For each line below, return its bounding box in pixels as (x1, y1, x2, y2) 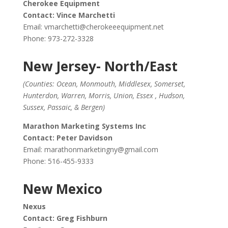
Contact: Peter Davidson (22, 133, 112, 142)
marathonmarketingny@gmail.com (44, 145, 158, 154)
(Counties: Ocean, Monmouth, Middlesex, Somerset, (22, 79, 185, 89)
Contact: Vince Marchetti (22, 10, 115, 20)
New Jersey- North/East (22, 57, 178, 75)
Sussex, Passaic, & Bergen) (22, 102, 105, 112)
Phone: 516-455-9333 (22, 156, 94, 166)
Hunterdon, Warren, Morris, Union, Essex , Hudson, (22, 91, 185, 100)
